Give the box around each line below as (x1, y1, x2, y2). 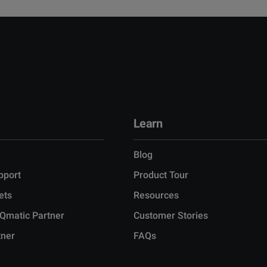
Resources (133, 189, 179, 201)
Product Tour (133, 169, 188, 181)
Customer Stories (133, 209, 208, 221)
